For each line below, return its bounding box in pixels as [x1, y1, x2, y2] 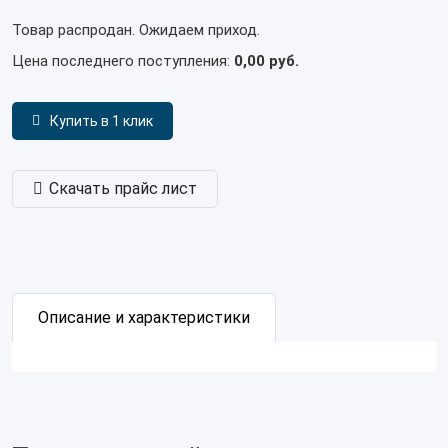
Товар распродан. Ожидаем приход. [12, 21, 260, 39]
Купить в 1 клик [50, 113, 153, 129]
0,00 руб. [234, 52, 299, 70]
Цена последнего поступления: [12, 52, 234, 70]
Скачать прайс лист [49, 179, 197, 198]
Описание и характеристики [38, 308, 250, 327]
